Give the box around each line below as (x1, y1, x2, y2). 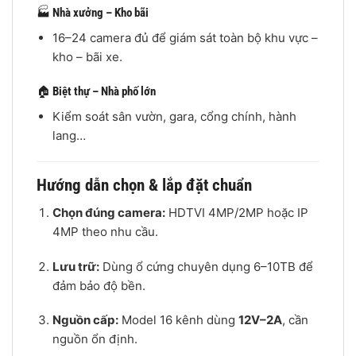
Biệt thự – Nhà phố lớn (52, 84, 156, 99)
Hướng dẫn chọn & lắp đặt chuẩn (37, 174, 252, 195)
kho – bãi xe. (52, 48, 122, 64)
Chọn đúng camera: (52, 205, 165, 221)
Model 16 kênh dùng (118, 312, 238, 328)
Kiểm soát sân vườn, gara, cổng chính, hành (52, 108, 296, 124)
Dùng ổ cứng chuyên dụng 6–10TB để (99, 258, 313, 274)
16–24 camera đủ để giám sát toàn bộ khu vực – (52, 29, 318, 45)
